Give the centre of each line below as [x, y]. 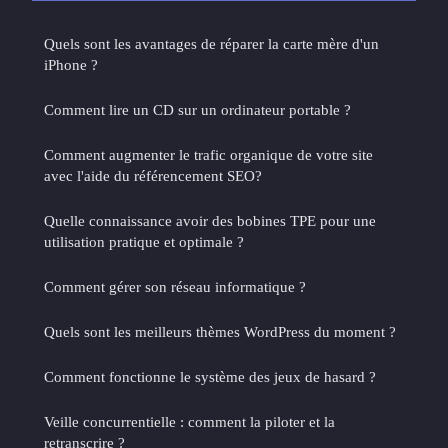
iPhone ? [71, 64]
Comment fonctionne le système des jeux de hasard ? [210, 376]
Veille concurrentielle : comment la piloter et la [189, 421]
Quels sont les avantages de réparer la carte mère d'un [211, 43]
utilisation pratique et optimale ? [144, 241]
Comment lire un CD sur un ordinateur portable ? [197, 109]
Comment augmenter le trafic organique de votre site [208, 154]
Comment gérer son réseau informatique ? [175, 286]
